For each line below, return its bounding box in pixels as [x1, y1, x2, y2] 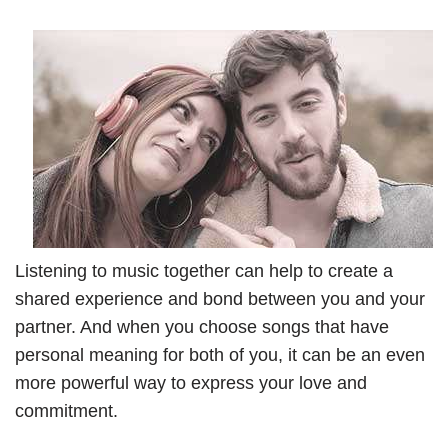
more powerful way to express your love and [15, 373, 367, 394]
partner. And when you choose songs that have [15, 317, 389, 338]
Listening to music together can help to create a [15, 261, 393, 282]
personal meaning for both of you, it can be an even [15, 345, 425, 366]
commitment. [15, 401, 118, 422]
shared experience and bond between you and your [15, 289, 425, 310]
